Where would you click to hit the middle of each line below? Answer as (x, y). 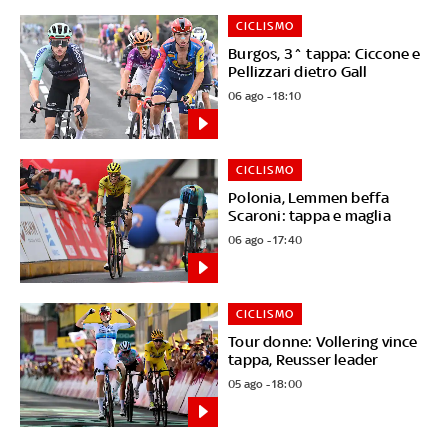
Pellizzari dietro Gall (298, 71)
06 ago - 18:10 (265, 95)
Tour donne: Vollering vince (323, 341)
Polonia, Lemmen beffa (309, 197)
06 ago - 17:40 (265, 239)
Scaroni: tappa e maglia (309, 215)
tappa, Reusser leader (303, 359)
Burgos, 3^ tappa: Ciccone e (324, 53)
